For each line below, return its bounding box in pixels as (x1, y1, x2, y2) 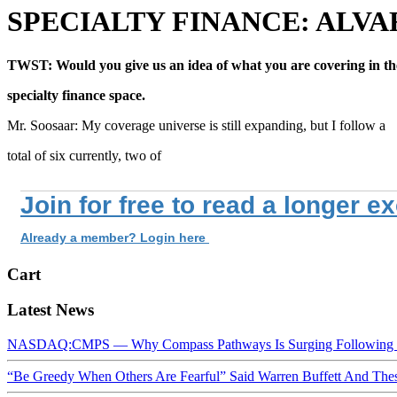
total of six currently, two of (7, 147, 161, 163)
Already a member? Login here (20, 230, 209, 245)
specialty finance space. (7, 87, 145, 103)
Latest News (7, 300, 94, 320)
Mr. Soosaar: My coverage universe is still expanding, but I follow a (7, 117, 385, 133)
